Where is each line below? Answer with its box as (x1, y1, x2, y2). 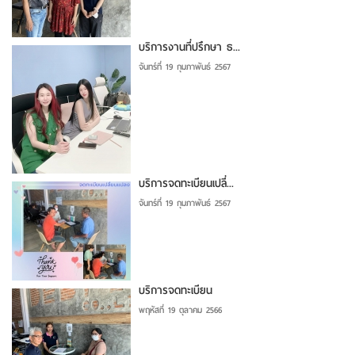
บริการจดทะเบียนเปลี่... (139, 174, 234, 193)
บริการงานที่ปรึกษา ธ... (139, 37, 240, 56)
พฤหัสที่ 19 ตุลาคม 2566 (139, 302, 222, 317)
